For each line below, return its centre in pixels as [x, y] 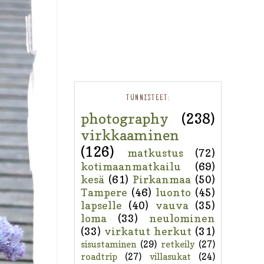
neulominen [182, 218]
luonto [173, 192]
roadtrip [99, 256]
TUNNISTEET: [148, 98]
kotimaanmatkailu [131, 166]
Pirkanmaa [162, 179]
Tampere [104, 192]
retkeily [178, 244]
